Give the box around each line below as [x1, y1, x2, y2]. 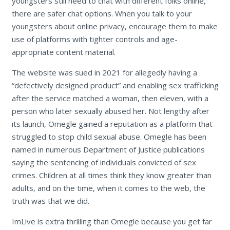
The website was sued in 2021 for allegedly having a [11, 67, 197, 78]
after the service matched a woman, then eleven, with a [11, 92, 208, 103]
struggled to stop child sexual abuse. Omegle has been [11, 131, 206, 142]
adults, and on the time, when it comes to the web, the [11, 182, 205, 193]
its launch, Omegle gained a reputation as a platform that [11, 118, 213, 129]
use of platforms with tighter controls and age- [11, 33, 178, 44]
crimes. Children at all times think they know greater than [11, 169, 212, 180]
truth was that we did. [11, 195, 89, 206]
